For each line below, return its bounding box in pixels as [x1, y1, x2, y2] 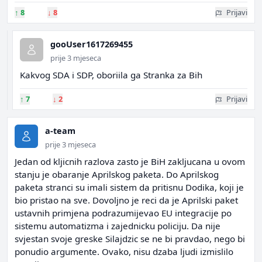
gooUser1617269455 [50, 39, 133, 50]
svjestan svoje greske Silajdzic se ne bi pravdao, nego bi [15, 233, 245, 244]
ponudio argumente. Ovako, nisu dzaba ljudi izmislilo [15, 246, 233, 257]
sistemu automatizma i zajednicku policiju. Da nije [15, 220, 220, 232]
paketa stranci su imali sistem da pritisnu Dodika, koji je [15, 181, 244, 193]
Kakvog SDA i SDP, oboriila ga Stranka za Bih [20, 69, 202, 81]
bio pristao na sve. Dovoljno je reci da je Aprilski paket [15, 194, 238, 206]
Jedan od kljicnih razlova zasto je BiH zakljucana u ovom [15, 156, 245, 167]
